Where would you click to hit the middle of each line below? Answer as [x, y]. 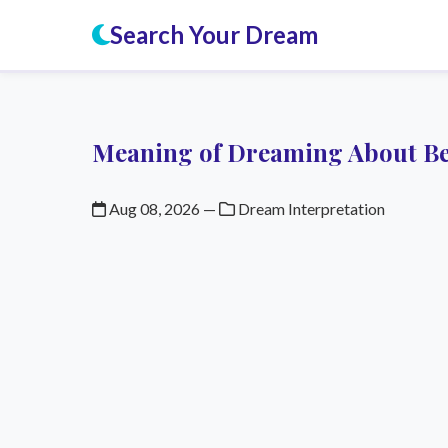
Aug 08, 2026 [153, 208]
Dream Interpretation [310, 208]
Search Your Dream [214, 34]
